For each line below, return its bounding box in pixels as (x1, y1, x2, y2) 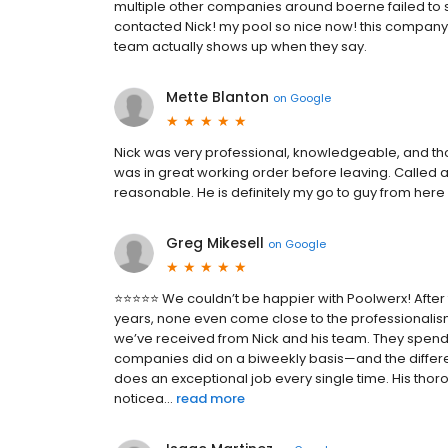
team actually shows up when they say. (114, 37, 367, 56)
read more (176, 389, 245, 408)
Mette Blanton (166, 87, 269, 107)
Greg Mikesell (166, 233, 264, 253)
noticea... (114, 389, 173, 408)
